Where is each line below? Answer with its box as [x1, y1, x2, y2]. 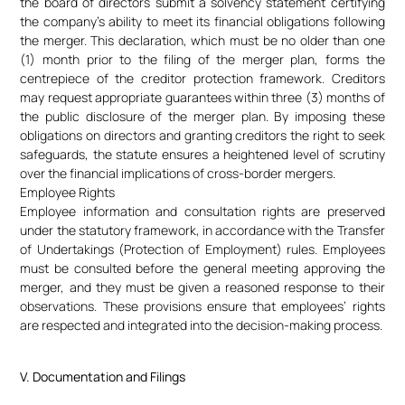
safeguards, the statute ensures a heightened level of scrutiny [20, 146, 385, 164]
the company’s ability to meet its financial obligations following [20, 13, 385, 31]
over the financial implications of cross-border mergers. [20, 165, 336, 183]
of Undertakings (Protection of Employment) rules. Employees [20, 240, 385, 259]
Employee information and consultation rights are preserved [20, 202, 385, 221]
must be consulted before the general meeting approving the [20, 259, 385, 278]
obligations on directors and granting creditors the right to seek [20, 127, 385, 145]
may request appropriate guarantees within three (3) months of [20, 89, 385, 107]
